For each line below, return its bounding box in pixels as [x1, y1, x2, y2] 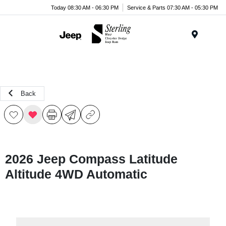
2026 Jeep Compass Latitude [5, 152, 178, 166]
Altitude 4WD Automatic [5, 167, 147, 181]
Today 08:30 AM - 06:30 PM [51, 4, 119, 11]
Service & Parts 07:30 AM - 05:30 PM [127, 4, 218, 11]
